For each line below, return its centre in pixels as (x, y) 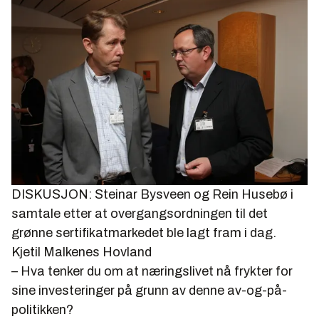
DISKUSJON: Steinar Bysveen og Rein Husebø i (152, 194)
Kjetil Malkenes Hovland (82, 252)
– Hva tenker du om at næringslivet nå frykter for (152, 271)
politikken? (42, 309)
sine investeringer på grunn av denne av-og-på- (149, 290)
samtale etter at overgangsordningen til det (140, 213)
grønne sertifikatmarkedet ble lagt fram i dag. (144, 232)
